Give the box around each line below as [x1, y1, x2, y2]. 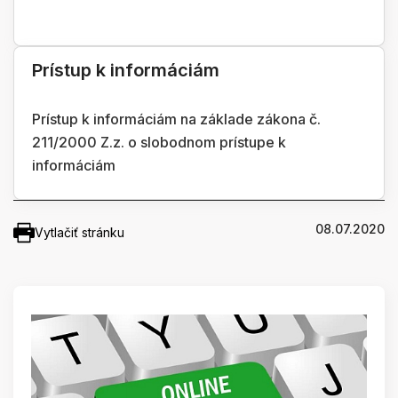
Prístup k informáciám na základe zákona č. [32, 109, 321, 128]
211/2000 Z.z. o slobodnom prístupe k [32, 132, 286, 151]
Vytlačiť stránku [35, 224, 124, 240]
